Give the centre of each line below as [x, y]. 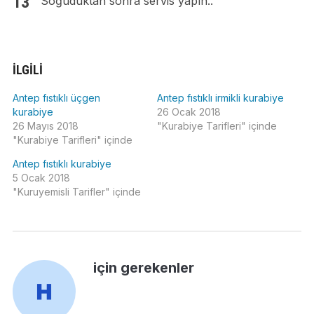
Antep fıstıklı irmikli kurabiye [220, 98]
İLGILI [27, 70]
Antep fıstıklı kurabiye [62, 164]
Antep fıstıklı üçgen [56, 98]
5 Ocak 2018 [41, 178]
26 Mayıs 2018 [45, 126]
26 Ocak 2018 [189, 112]
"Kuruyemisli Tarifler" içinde [76, 192]
